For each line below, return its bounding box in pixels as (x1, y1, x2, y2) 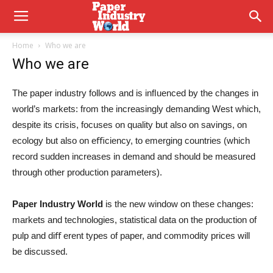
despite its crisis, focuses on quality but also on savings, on (12, 119, 247, 130)
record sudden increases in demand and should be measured (12, 151, 255, 161)
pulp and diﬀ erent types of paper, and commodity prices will (12, 230, 250, 241)
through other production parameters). (12, 167, 162, 177)
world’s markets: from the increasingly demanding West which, (12, 104, 261, 114)
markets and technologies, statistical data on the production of (12, 214, 257, 225)
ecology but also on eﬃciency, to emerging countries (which (12, 135, 250, 146)
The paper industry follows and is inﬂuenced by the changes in (12, 88, 258, 98)
